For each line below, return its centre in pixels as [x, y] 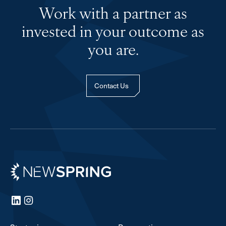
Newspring [29, 168]
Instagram [40, 200]
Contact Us [111, 86]
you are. [113, 51]
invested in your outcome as [113, 33]
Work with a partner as [113, 15]
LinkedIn [25, 200]
